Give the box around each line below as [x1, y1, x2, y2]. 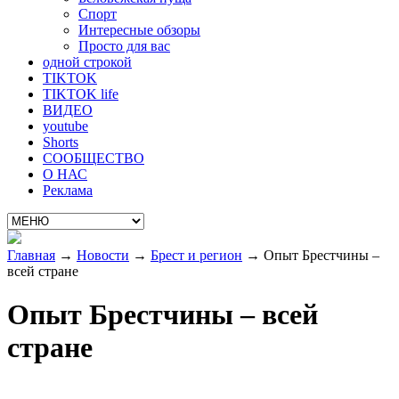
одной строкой [43, 54, 132, 69]
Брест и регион [151, 248, 242, 263]
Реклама [43, 183, 93, 198]
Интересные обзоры [78, 22, 200, 37]
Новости [77, 248, 129, 263]
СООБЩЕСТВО [43, 151, 144, 166]
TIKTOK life [43, 86, 118, 102]
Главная [7, 248, 55, 263]
